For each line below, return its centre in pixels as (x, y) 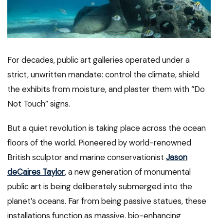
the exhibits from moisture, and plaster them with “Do (106, 89)
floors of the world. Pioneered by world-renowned (99, 142)
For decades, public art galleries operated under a (99, 60)
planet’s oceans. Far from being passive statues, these (107, 201)
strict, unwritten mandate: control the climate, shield (103, 74)
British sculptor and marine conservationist (87, 157)
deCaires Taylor (36, 172)
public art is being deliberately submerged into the (100, 186)
